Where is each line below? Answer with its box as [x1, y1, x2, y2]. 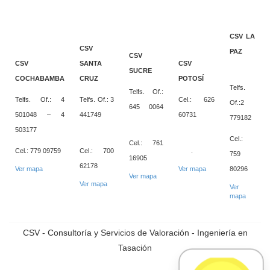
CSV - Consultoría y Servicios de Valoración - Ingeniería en [22, 227, 248, 237]
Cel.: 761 [129, 139, 163, 146]
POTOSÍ [178, 74, 204, 82]
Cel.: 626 [178, 95, 215, 103]
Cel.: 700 [80, 146, 114, 154]
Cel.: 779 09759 [15, 146, 61, 154]
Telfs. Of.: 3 [80, 95, 114, 103]
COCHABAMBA [15, 74, 64, 82]
